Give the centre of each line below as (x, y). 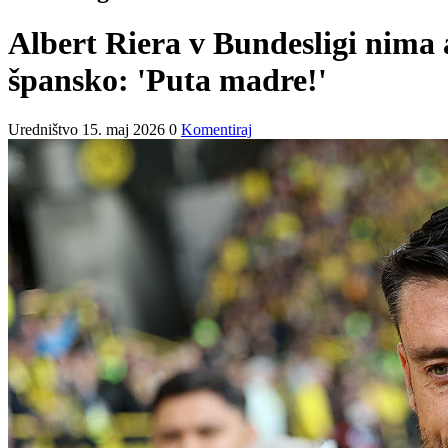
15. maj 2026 (123, 129)
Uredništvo (45, 129)
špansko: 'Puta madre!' (167, 80)
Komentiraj (216, 129)
